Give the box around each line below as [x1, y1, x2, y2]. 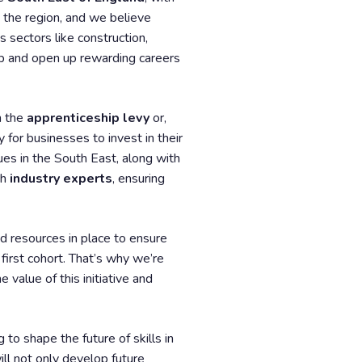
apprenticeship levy [27, 109, 149, 127]
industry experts [10, 170, 112, 187]
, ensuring [112, 170, 165, 187]
